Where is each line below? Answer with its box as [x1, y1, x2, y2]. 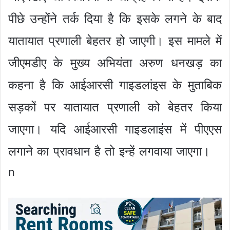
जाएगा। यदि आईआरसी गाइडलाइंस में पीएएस [8, 122, 222, 137]
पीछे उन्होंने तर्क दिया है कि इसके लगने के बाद [8, 11, 222, 27]
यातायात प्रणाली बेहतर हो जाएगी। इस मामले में [8, 33, 222, 49]
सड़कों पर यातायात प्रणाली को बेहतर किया [8, 100, 222, 115]
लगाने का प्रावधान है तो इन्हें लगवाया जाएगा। [8, 144, 215, 159]
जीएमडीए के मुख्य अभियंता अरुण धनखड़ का [8, 55, 222, 71]
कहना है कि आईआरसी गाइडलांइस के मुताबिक [8, 78, 222, 93]
